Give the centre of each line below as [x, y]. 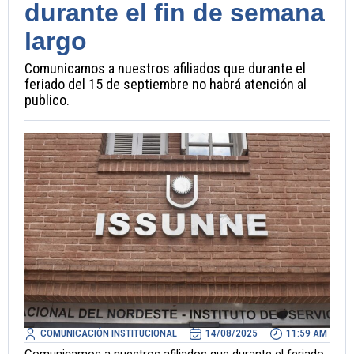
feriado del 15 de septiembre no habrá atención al [166, 85]
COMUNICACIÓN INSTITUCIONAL [109, 333]
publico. [47, 100]
